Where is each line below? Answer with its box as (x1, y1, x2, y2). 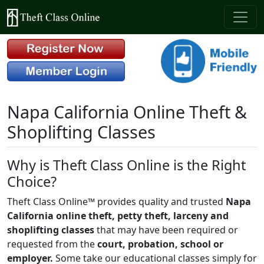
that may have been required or (94, 223, 238, 236)
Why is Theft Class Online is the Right (7, 155, 246, 174)
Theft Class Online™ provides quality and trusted (7, 194, 226, 208)
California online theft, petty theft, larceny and (7, 209, 229, 222)
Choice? (7, 171, 60, 191)
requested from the (7, 237, 97, 250)
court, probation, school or (97, 237, 223, 250)
